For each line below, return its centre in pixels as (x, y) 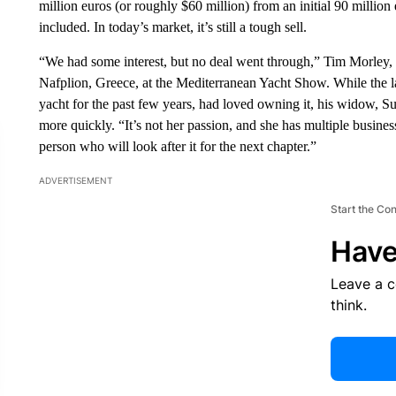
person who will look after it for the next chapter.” (177, 146)
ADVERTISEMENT (75, 180)
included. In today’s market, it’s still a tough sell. (172, 27)
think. (348, 305)
